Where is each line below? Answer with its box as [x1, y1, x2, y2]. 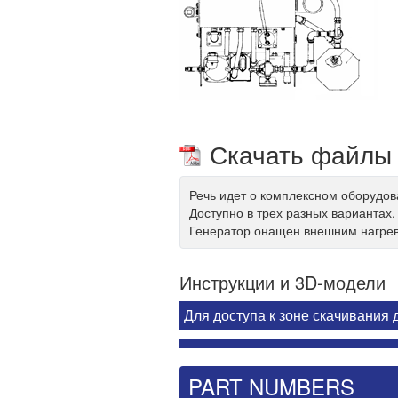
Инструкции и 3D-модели [179, 269, 386, 295]
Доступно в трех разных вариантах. [189, 203, 395, 221]
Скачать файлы [210, 136, 392, 171]
